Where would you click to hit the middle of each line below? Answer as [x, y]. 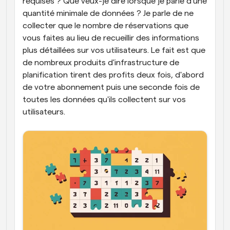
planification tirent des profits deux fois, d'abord [113, 75]
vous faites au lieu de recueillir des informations [111, 38]
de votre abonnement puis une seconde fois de [111, 87]
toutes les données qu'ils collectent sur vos [104, 100]
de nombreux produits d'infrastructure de [101, 63]
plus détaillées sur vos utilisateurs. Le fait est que [114, 50]
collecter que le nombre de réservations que [106, 26]
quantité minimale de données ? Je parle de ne [108, 13]
